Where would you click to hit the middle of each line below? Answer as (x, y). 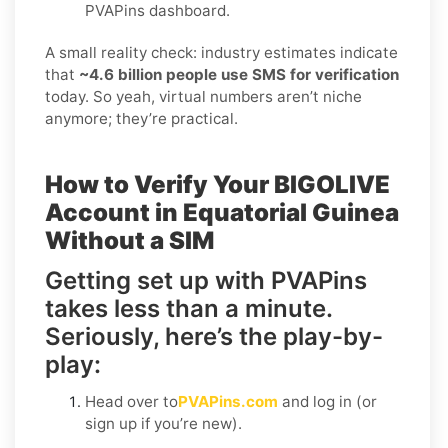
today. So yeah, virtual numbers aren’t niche (203, 96)
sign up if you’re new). (163, 423)
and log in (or (327, 401)
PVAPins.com (228, 401)
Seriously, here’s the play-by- (214, 336)
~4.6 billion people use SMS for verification (239, 74)
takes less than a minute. (188, 308)
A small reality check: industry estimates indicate (221, 52)
